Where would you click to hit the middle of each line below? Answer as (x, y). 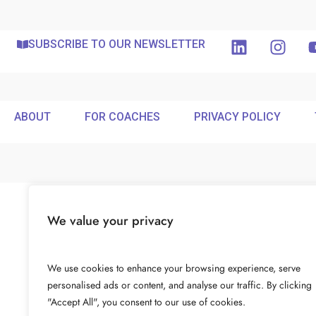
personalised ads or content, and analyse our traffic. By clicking (180, 285)
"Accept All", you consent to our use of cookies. (146, 302)
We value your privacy (110, 220)
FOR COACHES (122, 116)
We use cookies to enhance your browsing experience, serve (174, 268)
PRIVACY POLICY (237, 116)
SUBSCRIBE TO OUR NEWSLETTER (117, 44)
